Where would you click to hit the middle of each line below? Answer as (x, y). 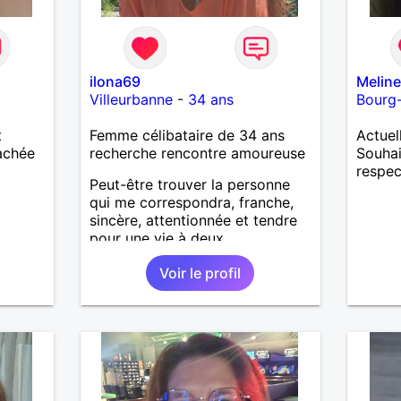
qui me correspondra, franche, (191, 202)
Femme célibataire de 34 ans (187, 135)
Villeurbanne (131, 99)
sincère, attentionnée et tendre (193, 220)
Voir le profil (200, 273)
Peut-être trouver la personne (189, 184)
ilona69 (115, 81)
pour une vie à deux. (158, 238)
